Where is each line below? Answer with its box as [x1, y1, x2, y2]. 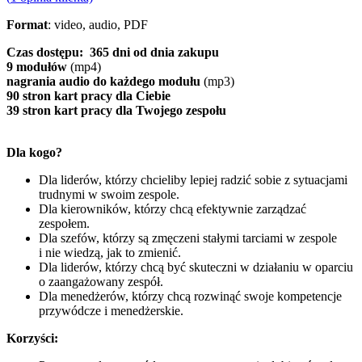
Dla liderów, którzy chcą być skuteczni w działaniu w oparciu [39, 259, 353, 274]
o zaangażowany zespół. [39, 274, 163, 288]
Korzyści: [6, 330, 58, 345]
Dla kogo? [6, 145, 62, 159]
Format [6, 17, 48, 32]
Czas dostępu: [6, 44, 83, 59]
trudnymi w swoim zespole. [39, 187, 179, 201]
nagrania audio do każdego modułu [6, 74, 204, 88]
